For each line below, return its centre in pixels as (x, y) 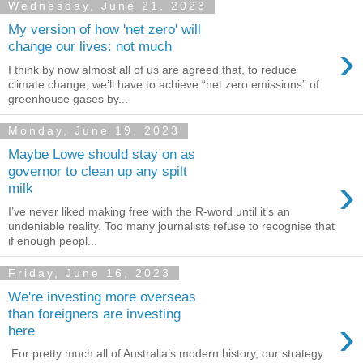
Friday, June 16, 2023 (90, 273)
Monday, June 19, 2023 (94, 131)
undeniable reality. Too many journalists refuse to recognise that (171, 226)
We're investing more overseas (102, 296)
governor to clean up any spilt (98, 171)
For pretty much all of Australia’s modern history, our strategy (166, 354)
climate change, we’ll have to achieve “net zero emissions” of (164, 84)
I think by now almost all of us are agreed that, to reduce (152, 69)
